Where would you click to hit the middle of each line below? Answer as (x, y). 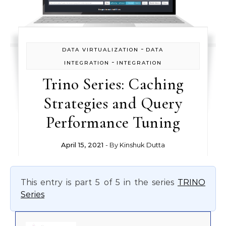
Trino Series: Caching (113, 84)
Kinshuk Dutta (142, 145)
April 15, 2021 (82, 145)
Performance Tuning (113, 122)
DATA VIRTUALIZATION (101, 49)
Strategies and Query (113, 103)
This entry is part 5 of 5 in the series (99, 182)
